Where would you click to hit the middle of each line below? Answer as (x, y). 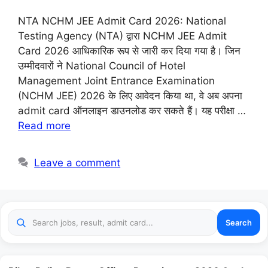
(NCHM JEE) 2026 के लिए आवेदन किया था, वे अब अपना (130, 96)
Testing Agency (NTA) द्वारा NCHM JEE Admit (122, 36)
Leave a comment (77, 163)
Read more (44, 126)
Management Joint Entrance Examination (116, 81)
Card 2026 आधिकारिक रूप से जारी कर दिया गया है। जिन (129, 51)
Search (239, 222)
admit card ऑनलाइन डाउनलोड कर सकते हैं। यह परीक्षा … (132, 111)
